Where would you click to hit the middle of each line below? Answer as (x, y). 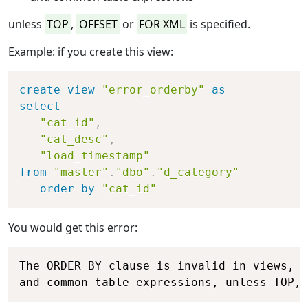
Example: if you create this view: (91, 52)
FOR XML (162, 24)
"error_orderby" (153, 90)
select (40, 107)
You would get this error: (73, 228)
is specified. (219, 24)
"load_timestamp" (95, 156)
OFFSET (98, 24)
